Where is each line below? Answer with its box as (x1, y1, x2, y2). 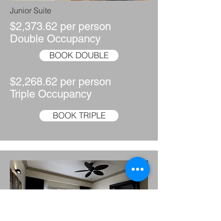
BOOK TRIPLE (52, 110, 106, 120)
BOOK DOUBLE (49, 50, 109, 60)
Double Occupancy (10, 33, 101, 45)
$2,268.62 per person (10, 75, 111, 88)
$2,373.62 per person (10, 20, 111, 33)
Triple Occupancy (10, 88, 92, 100)
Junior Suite (10, 5, 51, 15)
